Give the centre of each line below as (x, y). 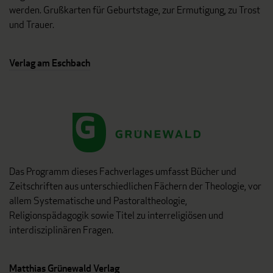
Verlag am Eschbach (50, 63)
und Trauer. (32, 25)
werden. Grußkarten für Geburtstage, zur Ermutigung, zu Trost (135, 10)
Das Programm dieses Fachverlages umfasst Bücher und (123, 172)
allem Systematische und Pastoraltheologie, (98, 201)
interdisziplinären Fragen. (61, 230)
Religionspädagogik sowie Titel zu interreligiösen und (116, 215)
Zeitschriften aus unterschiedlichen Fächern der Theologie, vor (135, 186)
